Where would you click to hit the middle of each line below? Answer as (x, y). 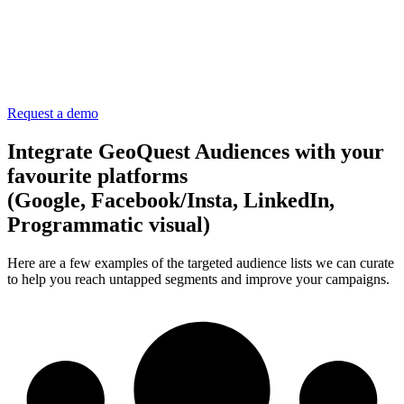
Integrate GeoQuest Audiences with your (196, 152)
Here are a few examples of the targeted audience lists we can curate (201, 263)
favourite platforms (97, 176)
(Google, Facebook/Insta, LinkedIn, (171, 201)
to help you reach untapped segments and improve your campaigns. (198, 280)
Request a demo (53, 114)
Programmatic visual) (109, 225)
